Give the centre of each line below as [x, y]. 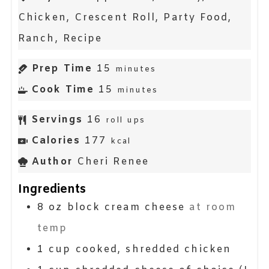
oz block [75, 208]
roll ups [126, 120]
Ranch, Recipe [60, 39]
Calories [56, 141]
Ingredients [52, 190]
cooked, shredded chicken [153, 250]
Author [52, 162]
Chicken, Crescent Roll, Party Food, [125, 18]
